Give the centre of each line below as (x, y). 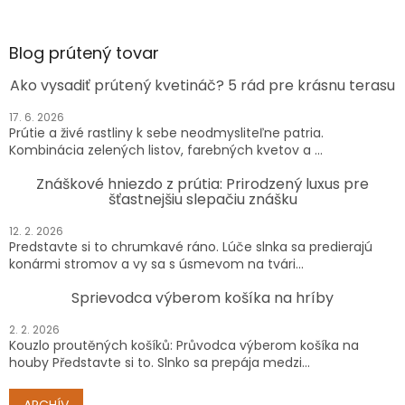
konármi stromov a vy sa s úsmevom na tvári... (156, 264)
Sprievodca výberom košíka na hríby (202, 297)
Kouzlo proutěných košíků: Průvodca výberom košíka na (184, 345)
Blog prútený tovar (84, 52)
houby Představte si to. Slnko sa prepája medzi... (160, 362)
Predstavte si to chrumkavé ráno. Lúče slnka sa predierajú (191, 246)
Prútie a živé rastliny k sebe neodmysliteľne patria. (166, 132)
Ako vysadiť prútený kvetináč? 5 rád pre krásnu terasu (202, 85)
